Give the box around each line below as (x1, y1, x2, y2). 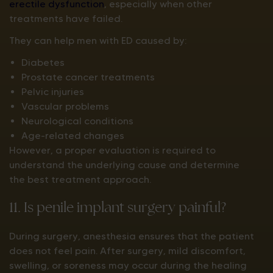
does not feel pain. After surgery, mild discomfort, (9, 245, 246, 257)
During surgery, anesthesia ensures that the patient (9, 230, 254, 242)
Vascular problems (21, 101, 109, 112)
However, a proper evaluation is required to (9, 144, 216, 156)
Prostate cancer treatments (21, 71, 155, 83)
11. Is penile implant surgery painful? (9, 197, 226, 216)
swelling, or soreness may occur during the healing (9, 260, 247, 271)
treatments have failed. (9, 13, 122, 24)
